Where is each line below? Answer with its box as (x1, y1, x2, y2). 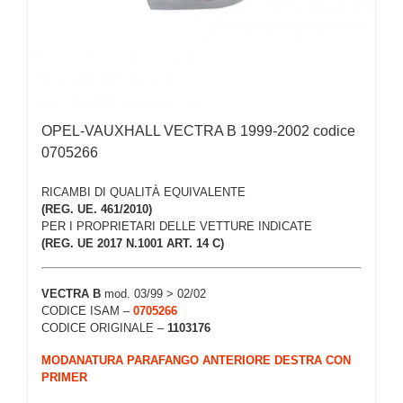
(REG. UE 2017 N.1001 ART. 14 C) (41, 236, 224, 250)
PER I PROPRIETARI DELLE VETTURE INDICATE (41, 219, 312, 233)
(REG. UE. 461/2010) (41, 201, 152, 216)
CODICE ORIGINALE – (41, 320, 167, 335)
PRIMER (41, 370, 87, 384)
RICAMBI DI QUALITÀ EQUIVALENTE (41, 184, 246, 199)
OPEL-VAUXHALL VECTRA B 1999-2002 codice (41, 122, 355, 139)
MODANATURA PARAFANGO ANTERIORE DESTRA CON (41, 353, 351, 367)
